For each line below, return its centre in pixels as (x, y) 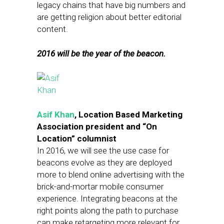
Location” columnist (77, 138)
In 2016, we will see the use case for (103, 150)
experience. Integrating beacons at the (107, 198)
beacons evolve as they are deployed (104, 162)
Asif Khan (56, 114)
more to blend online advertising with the (111, 174)
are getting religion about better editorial (109, 17)
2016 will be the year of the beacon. (101, 53)
